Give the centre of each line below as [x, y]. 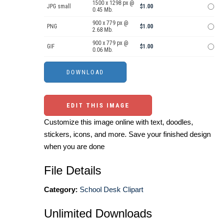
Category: [61, 189]
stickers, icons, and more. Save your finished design [127, 134]
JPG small [59, 6]
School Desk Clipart [111, 189]
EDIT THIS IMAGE [98, 105]
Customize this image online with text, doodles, [119, 122]
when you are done [74, 146]
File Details [73, 170]
